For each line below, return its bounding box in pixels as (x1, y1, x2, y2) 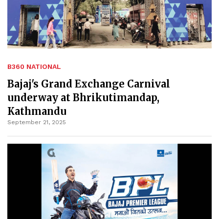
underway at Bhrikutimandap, (7, 91, 159, 104)
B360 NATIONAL (7, 62, 61, 70)
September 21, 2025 (7, 118, 66, 126)
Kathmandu (7, 105, 66, 117)
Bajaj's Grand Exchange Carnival (7, 77, 170, 90)
